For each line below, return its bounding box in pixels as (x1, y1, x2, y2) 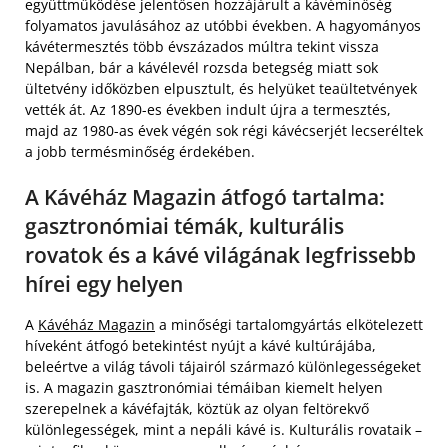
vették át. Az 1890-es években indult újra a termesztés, (25, 99, 391, 119)
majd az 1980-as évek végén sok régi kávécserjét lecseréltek (25, 120, 423, 140)
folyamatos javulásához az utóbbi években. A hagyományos (25, 15, 421, 35)
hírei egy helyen (25, 269, 183, 298)
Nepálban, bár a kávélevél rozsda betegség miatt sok (25, 57, 378, 77)
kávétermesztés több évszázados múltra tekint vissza (25, 36, 379, 56)
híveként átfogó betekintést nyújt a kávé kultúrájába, (25, 335, 376, 355)
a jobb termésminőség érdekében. (25, 141, 255, 161)
